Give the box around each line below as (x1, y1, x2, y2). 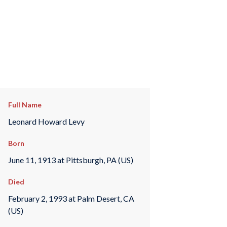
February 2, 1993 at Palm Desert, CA (8, 193, 134, 203)
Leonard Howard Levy (8, 116, 85, 126)
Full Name (8, 100, 42, 109)
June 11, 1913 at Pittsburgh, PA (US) (8, 155, 133, 165)
